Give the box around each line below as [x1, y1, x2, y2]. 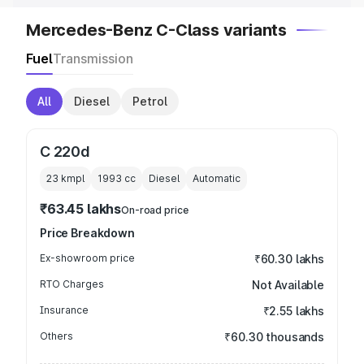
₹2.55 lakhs [262, 304, 324, 318]
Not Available [251, 278, 324, 292]
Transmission [53, 50, 133, 67]
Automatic [193, 172, 240, 184]
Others [40, 330, 73, 342]
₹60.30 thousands [224, 330, 324, 344]
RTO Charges [40, 278, 104, 290]
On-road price [121, 204, 188, 216]
